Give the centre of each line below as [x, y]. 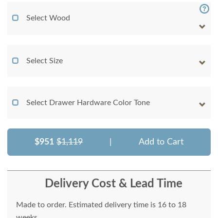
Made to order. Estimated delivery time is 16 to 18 [101, 205]
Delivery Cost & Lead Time [113, 184]
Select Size [45, 61]
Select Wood [48, 18]
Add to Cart [161, 142]
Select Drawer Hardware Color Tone [88, 102]
